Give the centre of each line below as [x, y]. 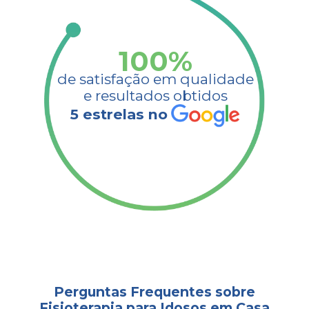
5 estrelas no [119, 114]
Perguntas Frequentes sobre [154, 291]
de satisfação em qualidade [155, 79]
